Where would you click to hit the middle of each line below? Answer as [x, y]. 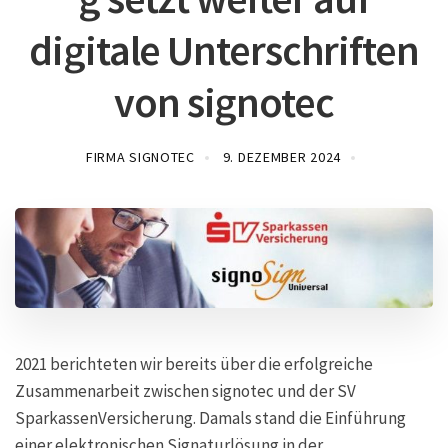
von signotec [224, 102]
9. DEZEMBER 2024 [281, 157]
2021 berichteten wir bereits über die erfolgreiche [194, 364]
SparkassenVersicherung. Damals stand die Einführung [210, 418]
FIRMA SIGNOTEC [140, 157]
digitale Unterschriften [224, 50]
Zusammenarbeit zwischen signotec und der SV [185, 391]
